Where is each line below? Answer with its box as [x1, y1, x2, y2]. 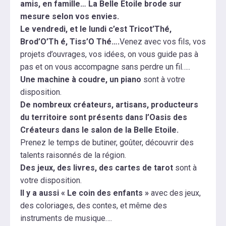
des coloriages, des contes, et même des [20, 201, 167, 211]
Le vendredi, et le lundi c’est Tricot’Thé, [20, 24, 172, 34]
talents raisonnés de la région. [20, 150, 126, 160]
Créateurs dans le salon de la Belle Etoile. [20, 125, 179, 135]
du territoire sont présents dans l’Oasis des [20, 112, 187, 123]
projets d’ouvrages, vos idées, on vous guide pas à [20, 49, 198, 60]
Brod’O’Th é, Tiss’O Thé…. [20, 37, 120, 47]
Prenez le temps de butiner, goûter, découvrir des [20, 138, 194, 148]
